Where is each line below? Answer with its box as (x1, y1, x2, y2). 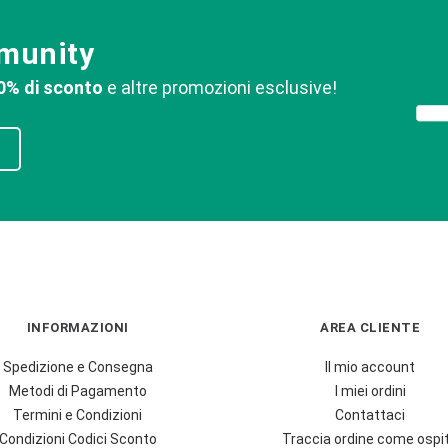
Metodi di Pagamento (8, 383, 147, 400)
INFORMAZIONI (26, 320, 129, 336)
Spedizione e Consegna (2, 359, 153, 376)
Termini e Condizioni (13, 407, 143, 424)
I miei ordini (334, 383, 406, 400)
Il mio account (325, 359, 416, 376)
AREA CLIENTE (320, 320, 421, 336)
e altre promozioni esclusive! (103, 77, 337, 99)
